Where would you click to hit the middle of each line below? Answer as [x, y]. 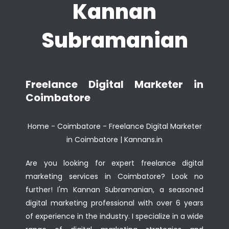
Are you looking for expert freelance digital [114, 163]
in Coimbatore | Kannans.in [114, 140]
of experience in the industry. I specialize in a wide [114, 216]
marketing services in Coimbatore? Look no [114, 176]
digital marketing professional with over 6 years [114, 203]
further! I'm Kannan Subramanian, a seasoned [114, 190]
